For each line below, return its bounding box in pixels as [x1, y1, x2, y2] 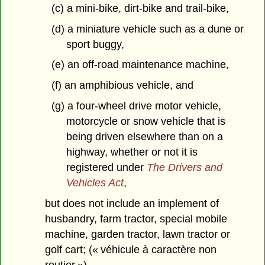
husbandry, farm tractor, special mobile [45, 212, 228, 225]
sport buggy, [66, 38, 124, 50]
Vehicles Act [66, 177, 124, 189]
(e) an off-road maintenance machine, [51, 59, 229, 71]
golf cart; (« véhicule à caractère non [45, 243, 217, 256]
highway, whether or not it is [66, 146, 198, 159]
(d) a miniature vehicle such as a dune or [51, 22, 244, 35]
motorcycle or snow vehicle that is [66, 115, 225, 128]
